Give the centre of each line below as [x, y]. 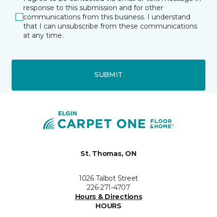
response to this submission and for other [93, 8]
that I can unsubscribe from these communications [110, 26]
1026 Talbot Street [108, 178]
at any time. [43, 35]
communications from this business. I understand [107, 17]
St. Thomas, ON [108, 153]
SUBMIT [108, 75]
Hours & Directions [108, 196]
